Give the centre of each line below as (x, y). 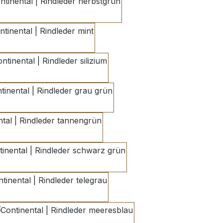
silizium (58, 73)
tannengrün (53, 133)
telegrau (58, 193)
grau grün (64, 103)
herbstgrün (72, 14)
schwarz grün (77, 163)
